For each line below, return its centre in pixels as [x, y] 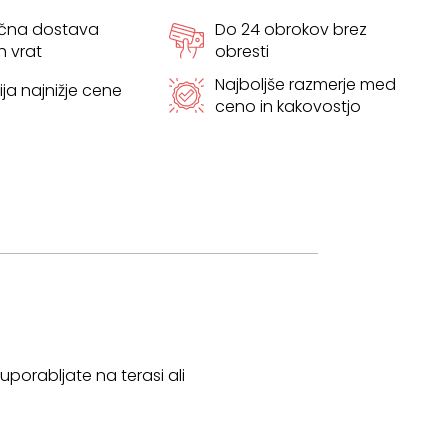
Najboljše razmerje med [305, 84]
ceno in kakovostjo [287, 106]
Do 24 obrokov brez [290, 29]
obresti [241, 51]
